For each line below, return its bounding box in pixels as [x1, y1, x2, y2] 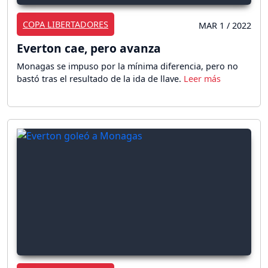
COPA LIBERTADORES [23, 18, 108, 30]
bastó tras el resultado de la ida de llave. [17, 72, 184, 84]
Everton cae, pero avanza [17, 39, 161, 56]
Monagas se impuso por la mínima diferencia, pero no [17, 60, 238, 72]
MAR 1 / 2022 [199, 19, 251, 31]
